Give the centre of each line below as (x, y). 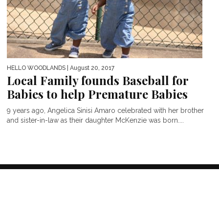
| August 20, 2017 (90, 68)
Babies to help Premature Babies (97, 94)
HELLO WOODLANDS (36, 68)
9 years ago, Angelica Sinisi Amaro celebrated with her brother (105, 110)
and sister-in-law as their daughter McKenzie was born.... (95, 120)
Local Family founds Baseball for (98, 80)
